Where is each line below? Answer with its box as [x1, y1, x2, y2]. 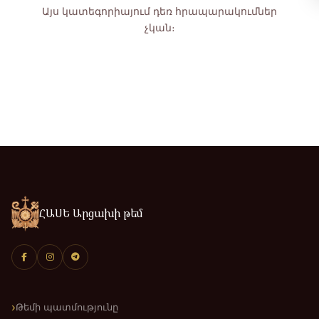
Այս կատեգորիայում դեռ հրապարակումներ [42, 6, 277, 17]
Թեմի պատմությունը [16, 302, 118, 313]
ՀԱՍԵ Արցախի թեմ [39, 206, 143, 220]
